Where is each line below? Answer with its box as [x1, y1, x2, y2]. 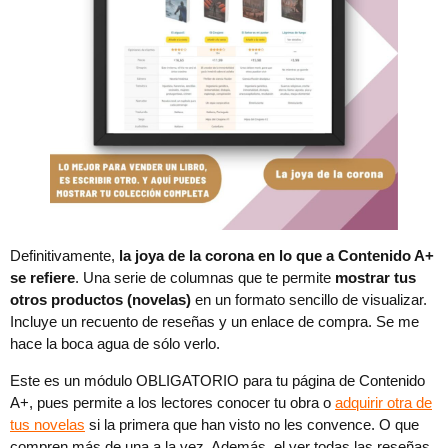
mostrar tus [335, 269, 416, 287]
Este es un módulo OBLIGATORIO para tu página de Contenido [10, 372, 425, 390]
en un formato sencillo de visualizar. [191, 291, 427, 309]
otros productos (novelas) [10, 291, 191, 309]
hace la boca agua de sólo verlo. [10, 335, 220, 353]
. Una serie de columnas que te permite [75, 269, 335, 287]
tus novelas [10, 416, 85, 434]
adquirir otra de [335, 394, 432, 412]
